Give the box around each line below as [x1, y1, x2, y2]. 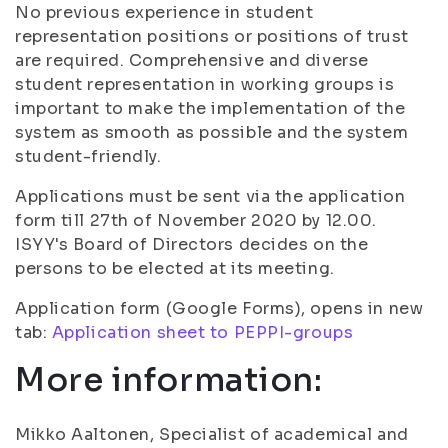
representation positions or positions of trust [15, 26, 409, 47]
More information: [15, 360, 323, 400]
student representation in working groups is [15, 74, 395, 95]
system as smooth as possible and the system [15, 122, 409, 143]
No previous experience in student [15, 2, 314, 23]
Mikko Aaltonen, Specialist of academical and [15, 424, 409, 445]
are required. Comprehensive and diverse [15, 50, 369, 71]
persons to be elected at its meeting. [15, 258, 335, 279]
